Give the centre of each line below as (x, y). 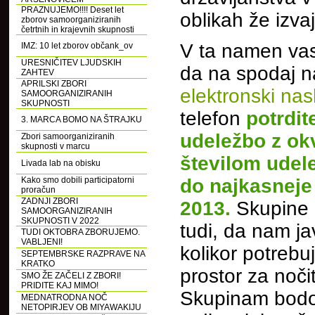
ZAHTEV (38, 72)
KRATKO (38, 264)
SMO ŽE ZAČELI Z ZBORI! (71, 276)
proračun (38, 190)
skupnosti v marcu (56, 146)
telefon (213, 118)
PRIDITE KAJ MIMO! (60, 285)
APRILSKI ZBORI (54, 84)
